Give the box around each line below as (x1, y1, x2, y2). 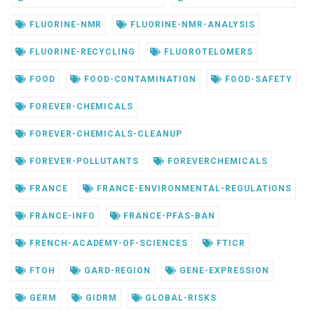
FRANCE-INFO (26, 211, 95, 221)
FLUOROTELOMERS (161, 47, 253, 57)
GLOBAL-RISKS (142, 293, 217, 303)
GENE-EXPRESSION (177, 266, 269, 276)
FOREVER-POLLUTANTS (26, 156, 139, 167)
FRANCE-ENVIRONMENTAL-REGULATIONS (93, 184, 292, 194)
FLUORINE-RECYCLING (26, 47, 136, 57)
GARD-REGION (81, 266, 151, 276)
